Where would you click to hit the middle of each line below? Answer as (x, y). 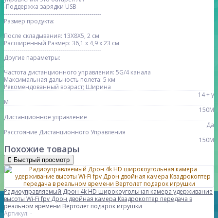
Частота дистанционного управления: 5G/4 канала (77, 73)
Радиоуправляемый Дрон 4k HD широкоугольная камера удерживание (108, 192)
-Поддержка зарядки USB (40, 7)
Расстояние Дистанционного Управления (65, 132)
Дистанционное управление (45, 117)
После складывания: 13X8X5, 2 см (52, 36)
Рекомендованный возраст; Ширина (57, 87)
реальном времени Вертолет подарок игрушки (73, 206)
